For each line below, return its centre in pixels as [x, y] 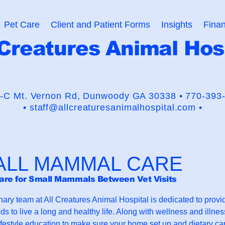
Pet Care [22, 24]
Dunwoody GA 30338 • [134, 96]
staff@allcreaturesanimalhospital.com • [116, 107]
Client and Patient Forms [100, 24]
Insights [177, 24]
